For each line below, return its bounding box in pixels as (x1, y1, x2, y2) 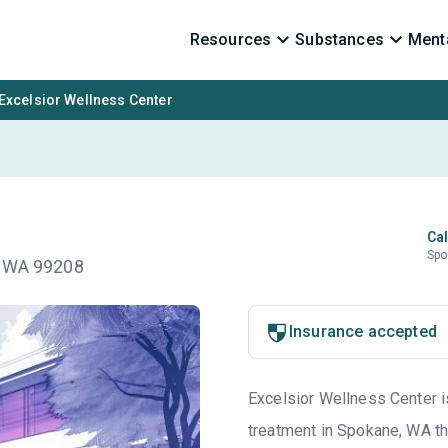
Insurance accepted (288, 322, 437, 341)
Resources (189, 30, 272, 49)
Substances (295, 30, 384, 49)
